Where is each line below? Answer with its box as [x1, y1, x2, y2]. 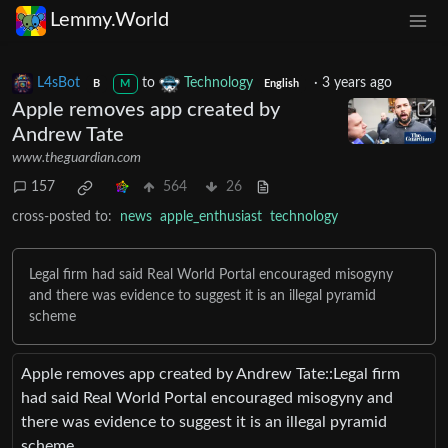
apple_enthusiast [160, 209, 262, 224]
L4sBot [37, 75, 80, 90]
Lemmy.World [50, 10, 169, 31]
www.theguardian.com [12, 150, 141, 165]
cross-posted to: [12, 209, 112, 224]
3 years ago [321, 75, 392, 90]
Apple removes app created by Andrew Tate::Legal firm [21, 365, 400, 382]
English [264, 78, 300, 89]
